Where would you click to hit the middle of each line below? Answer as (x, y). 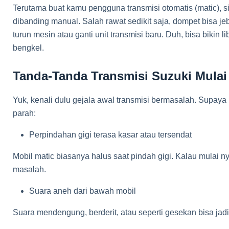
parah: (24, 113)
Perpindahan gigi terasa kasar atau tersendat (110, 135)
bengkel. (28, 48)
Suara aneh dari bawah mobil (83, 191)
